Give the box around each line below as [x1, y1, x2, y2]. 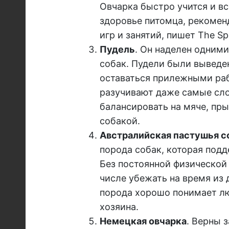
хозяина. [99, 201, 139, 213]
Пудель [99, 44, 135, 55]
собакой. [99, 116, 140, 127]
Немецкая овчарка [99, 216, 187, 227]
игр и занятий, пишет [99, 30, 198, 41]
